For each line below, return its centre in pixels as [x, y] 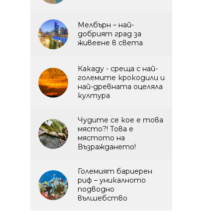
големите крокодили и [121, 78]
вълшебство [103, 198]
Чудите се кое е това [120, 120]
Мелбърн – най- [106, 25]
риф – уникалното [112, 180]
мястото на [101, 138]
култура [94, 96]
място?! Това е [106, 129]
